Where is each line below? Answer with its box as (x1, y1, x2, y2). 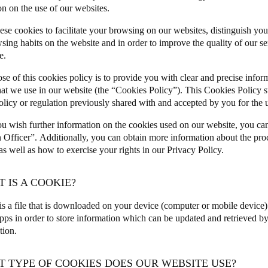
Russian (18, 81, 44, 90)
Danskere (18, 126, 49, 135)
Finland (18, 154, 44, 163)
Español (18, 36, 45, 45)
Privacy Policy (167, 144, 221, 155)
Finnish (18, 170, 43, 179)
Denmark (18, 109, 49, 118)
